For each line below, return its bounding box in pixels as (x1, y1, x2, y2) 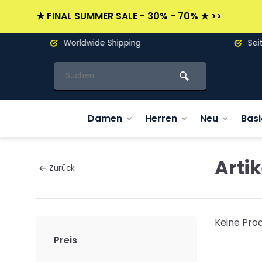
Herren (144, 112, 177, 125)
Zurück (49, 162, 75, 174)
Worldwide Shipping (47, 37, 127, 49)
